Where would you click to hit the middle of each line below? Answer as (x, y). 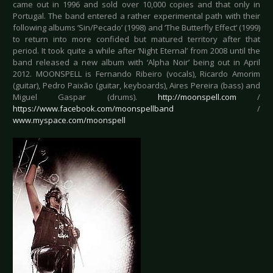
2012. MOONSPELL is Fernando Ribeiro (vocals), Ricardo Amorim (136, 74)
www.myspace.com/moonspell (69, 120)
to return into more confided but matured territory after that (136, 39)
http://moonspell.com (197, 97)
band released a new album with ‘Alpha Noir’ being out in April (136, 62)
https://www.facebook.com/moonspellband (93, 109)
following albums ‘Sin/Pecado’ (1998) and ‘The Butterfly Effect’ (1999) (136, 28)
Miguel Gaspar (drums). (85, 97)
